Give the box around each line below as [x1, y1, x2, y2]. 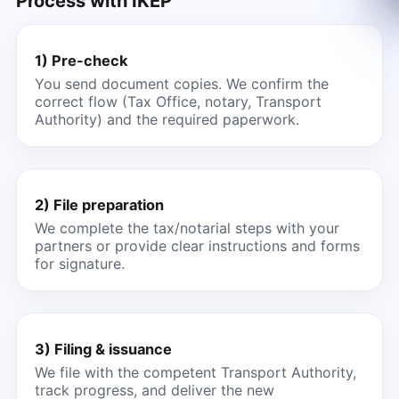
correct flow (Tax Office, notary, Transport [34, 92, 322, 110]
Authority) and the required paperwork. [34, 110, 299, 128]
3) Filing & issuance [34, 339, 172, 358]
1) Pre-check [34, 51, 127, 69]
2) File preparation [34, 195, 164, 214]
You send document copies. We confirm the [34, 74, 329, 93]
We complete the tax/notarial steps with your [34, 218, 339, 237]
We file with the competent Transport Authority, [34, 362, 356, 381]
